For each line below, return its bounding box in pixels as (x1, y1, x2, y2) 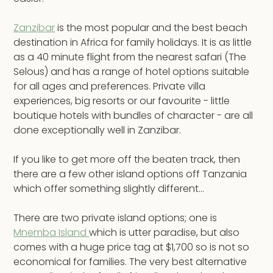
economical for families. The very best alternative (13, 255, 247, 269)
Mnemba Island (13, 225, 90, 240)
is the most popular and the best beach (55, 21, 248, 35)
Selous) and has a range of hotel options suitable (13, 65, 250, 79)
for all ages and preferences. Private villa (13, 79, 206, 94)
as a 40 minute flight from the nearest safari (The (13, 50, 247, 65)
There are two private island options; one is (13, 211, 218, 225)
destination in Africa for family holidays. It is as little (13, 35, 252, 50)
